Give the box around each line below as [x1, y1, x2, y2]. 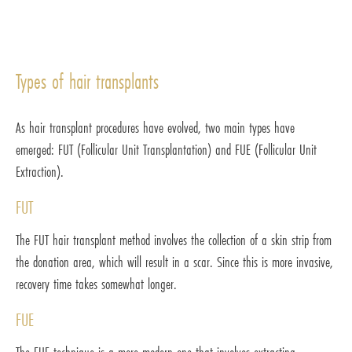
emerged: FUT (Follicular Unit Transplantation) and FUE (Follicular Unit [16, 139, 317, 160]
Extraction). [16, 161, 64, 182]
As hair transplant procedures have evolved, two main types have [16, 117, 295, 138]
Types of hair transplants [16, 68, 159, 96]
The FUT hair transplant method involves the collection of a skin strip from [16, 229, 332, 251]
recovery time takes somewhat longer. [16, 273, 177, 295]
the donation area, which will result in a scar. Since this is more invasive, [16, 251, 333, 273]
